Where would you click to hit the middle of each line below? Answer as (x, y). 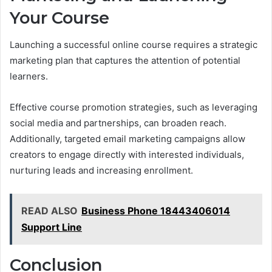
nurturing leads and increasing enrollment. (101, 171)
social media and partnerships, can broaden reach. (118, 123)
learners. (29, 76)
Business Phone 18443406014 (156, 211)
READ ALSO (49, 211)
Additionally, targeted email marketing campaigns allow (127, 139)
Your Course (59, 18)
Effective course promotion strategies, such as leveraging (134, 107)
